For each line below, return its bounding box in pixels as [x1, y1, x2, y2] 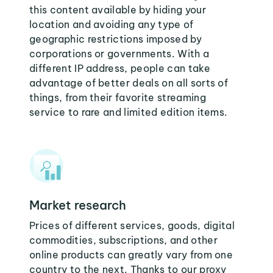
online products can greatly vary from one [29, 249, 233, 261]
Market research [29, 197, 126, 213]
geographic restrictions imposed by [29, 33, 202, 45]
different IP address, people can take [29, 62, 210, 74]
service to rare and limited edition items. [29, 106, 228, 118]
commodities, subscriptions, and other [29, 234, 218, 246]
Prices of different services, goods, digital [29, 219, 235, 232]
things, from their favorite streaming [29, 91, 206, 104]
